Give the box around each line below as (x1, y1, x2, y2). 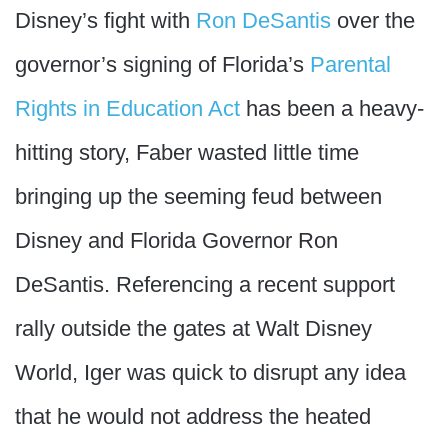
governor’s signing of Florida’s (15, 52, 310, 77)
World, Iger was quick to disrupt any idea (15, 360, 406, 385)
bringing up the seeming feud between (15, 184, 382, 209)
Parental (310, 52, 391, 77)
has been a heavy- (240, 96, 424, 121)
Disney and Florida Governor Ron (15, 228, 338, 253)
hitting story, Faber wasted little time (15, 140, 359, 165)
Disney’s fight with (15, 8, 196, 33)
